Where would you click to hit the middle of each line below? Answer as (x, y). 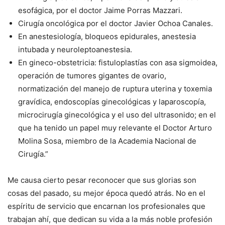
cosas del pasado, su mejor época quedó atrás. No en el (106, 193)
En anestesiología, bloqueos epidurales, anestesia (107, 37)
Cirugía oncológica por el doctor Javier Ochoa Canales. (116, 24)
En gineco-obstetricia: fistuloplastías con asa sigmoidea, (118, 63)
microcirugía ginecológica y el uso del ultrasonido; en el (117, 115)
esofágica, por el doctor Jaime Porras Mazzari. (100, 11)
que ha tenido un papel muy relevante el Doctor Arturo (115, 128)
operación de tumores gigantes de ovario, (92, 76)
